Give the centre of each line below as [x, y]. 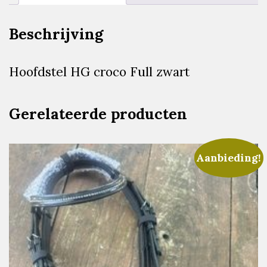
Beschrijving [56, 34]
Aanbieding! [229, 158]
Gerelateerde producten [98, 114]
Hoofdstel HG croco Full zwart [99, 72]
